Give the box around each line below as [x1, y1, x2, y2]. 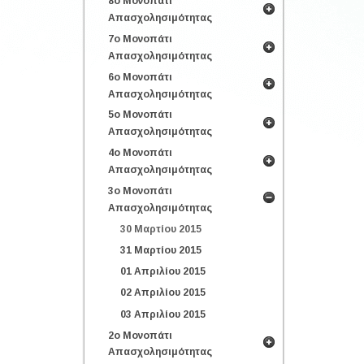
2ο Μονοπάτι [108, 329, 172, 341]
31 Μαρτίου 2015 [120, 244, 201, 256]
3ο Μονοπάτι [108, 184, 172, 197]
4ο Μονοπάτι [108, 146, 172, 158]
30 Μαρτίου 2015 [120, 223, 201, 235]
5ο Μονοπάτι [108, 109, 172, 121]
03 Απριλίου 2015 [120, 308, 206, 320]
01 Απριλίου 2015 [120, 266, 206, 278]
